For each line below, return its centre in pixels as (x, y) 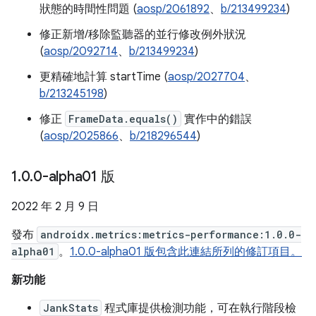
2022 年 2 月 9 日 (55, 207)
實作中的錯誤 (217, 119)
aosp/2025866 (81, 136)
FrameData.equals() (123, 119)
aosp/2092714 (81, 51)
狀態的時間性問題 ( (88, 9)
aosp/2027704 (206, 77)
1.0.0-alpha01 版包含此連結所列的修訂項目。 (186, 252)
